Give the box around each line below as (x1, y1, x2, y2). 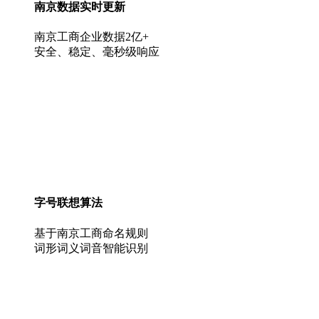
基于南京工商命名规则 (34, 226, 148, 239)
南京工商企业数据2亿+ (34, 31, 149, 43)
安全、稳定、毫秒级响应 (34, 46, 159, 58)
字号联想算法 (34, 197, 103, 209)
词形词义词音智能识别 (34, 241, 148, 254)
